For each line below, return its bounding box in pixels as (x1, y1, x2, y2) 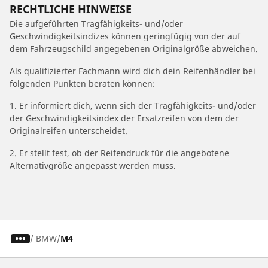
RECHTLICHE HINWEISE (10, 2, 132, 17)
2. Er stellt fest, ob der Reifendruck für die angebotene (10, 147, 229, 159)
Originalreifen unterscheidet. (10, 125, 127, 137)
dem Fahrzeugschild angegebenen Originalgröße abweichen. (10, 43, 258, 55)
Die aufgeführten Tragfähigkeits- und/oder (10, 18, 183, 30)
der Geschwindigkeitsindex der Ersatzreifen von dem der (10, 112, 239, 124)
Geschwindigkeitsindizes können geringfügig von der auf (10, 31, 240, 42)
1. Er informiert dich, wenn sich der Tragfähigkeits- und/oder (10, 100, 256, 112)
